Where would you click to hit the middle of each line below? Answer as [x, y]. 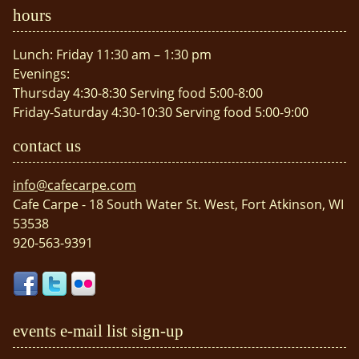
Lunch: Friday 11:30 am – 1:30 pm [112, 55]
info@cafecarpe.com [75, 185]
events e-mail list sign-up [98, 330]
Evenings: [41, 74]
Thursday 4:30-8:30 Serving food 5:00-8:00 [138, 93]
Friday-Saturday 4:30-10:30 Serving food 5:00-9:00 [161, 113]
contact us [47, 145]
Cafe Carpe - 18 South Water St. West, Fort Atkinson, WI [178, 204]
